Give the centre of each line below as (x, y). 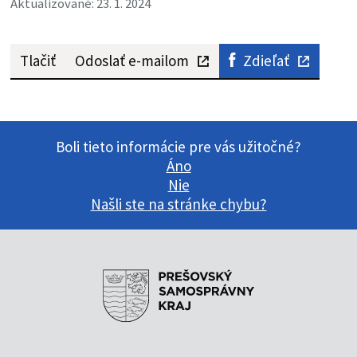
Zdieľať (266, 61)
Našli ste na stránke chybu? (178, 204)
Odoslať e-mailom (131, 61)
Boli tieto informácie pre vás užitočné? (178, 147)
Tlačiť (37, 61)
